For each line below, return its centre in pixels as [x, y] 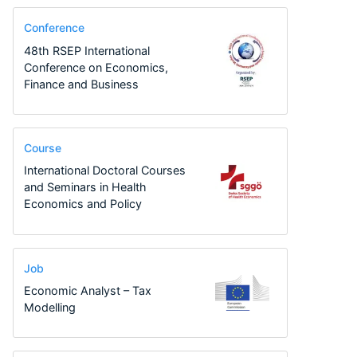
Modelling [49, 308]
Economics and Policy [82, 204]
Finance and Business [81, 84]
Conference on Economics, [96, 67]
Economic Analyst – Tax [87, 291]
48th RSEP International [86, 50]
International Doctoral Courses [104, 171]
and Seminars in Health [85, 187]
